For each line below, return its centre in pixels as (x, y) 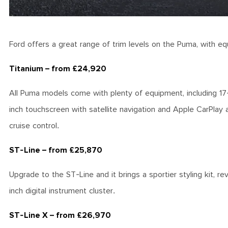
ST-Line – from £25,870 (56, 150)
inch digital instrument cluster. (63, 191)
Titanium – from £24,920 (58, 69)
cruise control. (35, 126)
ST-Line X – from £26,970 (60, 215)
